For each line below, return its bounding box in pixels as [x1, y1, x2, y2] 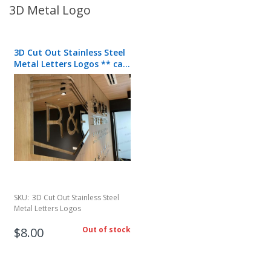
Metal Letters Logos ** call [14, 57, 128, 70]
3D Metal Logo [9, 1, 91, 18]
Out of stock [82, 224, 131, 235]
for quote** [14, 69, 65, 81]
